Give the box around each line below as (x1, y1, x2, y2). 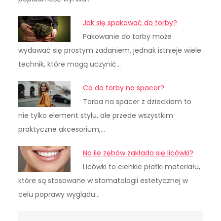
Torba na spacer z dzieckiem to (83, 97, 192, 107)
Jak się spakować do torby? (83, 18, 178, 28)
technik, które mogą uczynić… (18, 59, 121, 70)
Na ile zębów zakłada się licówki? (83, 148, 194, 158)
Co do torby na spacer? (83, 83, 165, 93)
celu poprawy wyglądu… (18, 189, 100, 200)
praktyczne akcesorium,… (18, 124, 106, 135)
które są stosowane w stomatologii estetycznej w (18, 176, 188, 186)
